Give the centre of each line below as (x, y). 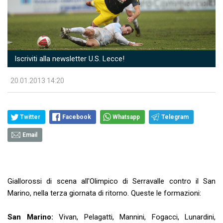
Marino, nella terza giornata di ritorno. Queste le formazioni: (104, 193)
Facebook (77, 117)
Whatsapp (126, 117)
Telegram (175, 117)
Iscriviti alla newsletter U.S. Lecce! (68, 58)
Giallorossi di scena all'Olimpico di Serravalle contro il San (111, 181)
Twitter (30, 117)
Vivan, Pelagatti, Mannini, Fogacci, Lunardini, (137, 217)
